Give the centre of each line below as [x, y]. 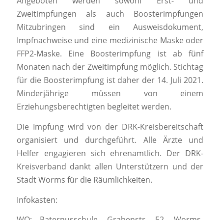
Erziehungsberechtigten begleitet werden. [94, 107]
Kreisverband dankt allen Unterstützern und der [110, 167]
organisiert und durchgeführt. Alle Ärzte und [110, 140]
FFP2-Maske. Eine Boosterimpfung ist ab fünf [110, 54]
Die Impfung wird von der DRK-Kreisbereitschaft [110, 127]
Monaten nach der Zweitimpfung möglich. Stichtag [110, 67]
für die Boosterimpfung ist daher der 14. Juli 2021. [110, 80]
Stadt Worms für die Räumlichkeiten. [84, 180]
